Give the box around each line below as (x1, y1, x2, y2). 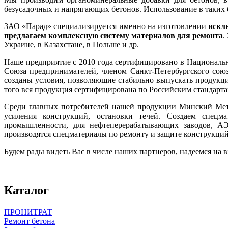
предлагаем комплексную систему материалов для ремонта (4, 31, 223, 40)
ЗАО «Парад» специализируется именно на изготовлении (4, 21, 209, 31)
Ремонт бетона (4, 216, 55, 225)
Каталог (4, 183, 49, 197)
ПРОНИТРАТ (4, 207, 52, 216)
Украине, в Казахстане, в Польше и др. (4, 40, 139, 49)
